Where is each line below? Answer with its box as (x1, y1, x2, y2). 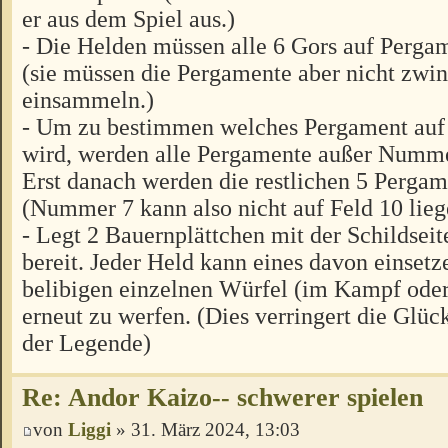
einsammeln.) (22, 86, 154, 114)
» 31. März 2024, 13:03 (111, 419, 300, 441)
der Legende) (22, 329, 151, 357)
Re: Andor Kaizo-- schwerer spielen (22, 383, 423, 413)
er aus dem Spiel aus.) (22, 5, 235, 33)
